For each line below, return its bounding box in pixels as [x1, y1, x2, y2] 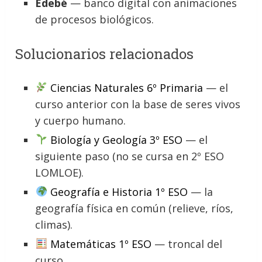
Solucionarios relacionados [15, 44, 194, 63]
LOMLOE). [35, 165, 84, 180]
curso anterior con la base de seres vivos [35, 96, 241, 111]
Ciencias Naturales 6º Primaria [50, 80, 203, 95]
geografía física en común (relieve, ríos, [35, 201, 234, 215]
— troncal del [151, 236, 222, 251]
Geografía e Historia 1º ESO [50, 184, 188, 199]
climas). [35, 217, 73, 232]
